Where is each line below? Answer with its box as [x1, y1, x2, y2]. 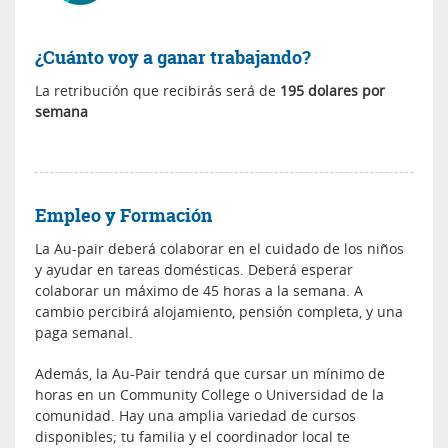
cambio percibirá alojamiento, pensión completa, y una [35, 301, 403, 321]
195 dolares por [280, 80, 385, 100]
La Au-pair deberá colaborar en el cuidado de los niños [35, 238, 404, 258]
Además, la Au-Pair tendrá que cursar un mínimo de [35, 363, 385, 383]
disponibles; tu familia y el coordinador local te [35, 426, 350, 446]
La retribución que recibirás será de [35, 80, 280, 100]
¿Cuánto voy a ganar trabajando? [35, 44, 311, 70]
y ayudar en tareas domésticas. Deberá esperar [35, 259, 353, 279]
